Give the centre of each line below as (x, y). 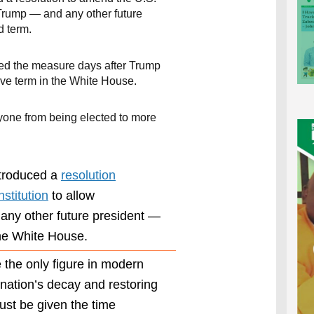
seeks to (236, 292)
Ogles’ (235, 262)
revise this (236, 306)
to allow (71, 195)
